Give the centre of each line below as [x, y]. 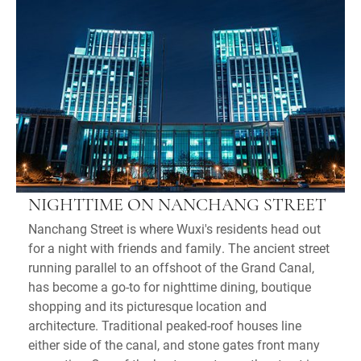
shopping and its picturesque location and [147, 305]
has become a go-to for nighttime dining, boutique [170, 286]
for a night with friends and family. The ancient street [179, 247]
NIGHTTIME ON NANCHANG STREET [177, 205]
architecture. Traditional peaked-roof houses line [165, 325]
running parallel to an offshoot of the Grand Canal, [171, 267]
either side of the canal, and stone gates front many [174, 344]
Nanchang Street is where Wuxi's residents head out [174, 228]
